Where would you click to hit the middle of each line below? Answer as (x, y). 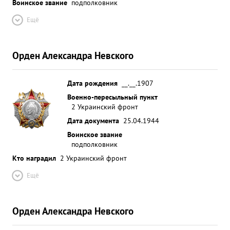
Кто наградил (34, 158)
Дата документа (93, 120)
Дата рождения (92, 83)
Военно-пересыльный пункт (112, 97)
